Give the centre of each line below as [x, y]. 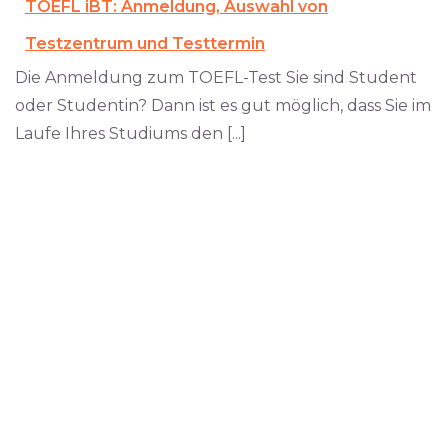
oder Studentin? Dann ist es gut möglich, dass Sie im [223, 105]
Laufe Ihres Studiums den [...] [130, 133]
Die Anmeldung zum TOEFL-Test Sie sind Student [216, 77]
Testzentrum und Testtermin [145, 43]
